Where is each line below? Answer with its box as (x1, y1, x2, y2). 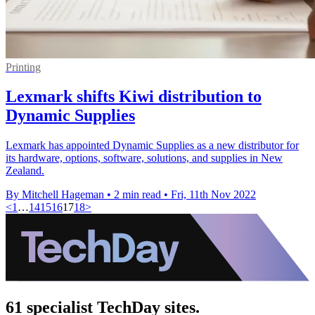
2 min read (114, 188, 161, 201)
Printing (6, 60, 41, 73)
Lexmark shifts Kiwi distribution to (6, 87, 262, 106)
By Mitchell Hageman (6, 188, 104, 201)
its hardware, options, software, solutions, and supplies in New (6, 152, 283, 165)
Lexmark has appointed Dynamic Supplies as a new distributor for (6, 139, 299, 152)
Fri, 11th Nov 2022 (171, 188, 256, 201)
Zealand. (6, 165, 44, 177)
